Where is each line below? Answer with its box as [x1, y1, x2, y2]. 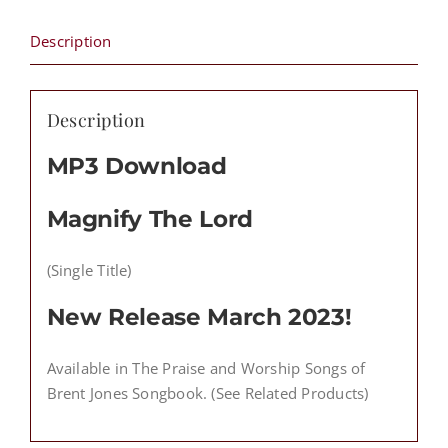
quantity [83, 75, 143, 96]
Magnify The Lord [46, 204, 260, 234]
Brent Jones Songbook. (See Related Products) [46, 382, 369, 403]
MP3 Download [46, 151, 227, 181]
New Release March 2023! [46, 301, 352, 331]
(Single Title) [46, 259, 132, 280]
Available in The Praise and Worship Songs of [46, 357, 366, 378]
